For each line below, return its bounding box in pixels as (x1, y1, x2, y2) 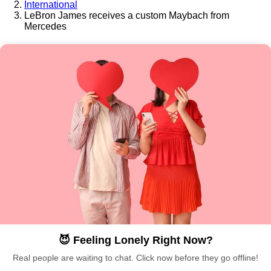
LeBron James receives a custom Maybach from (24, 10, 229, 21)
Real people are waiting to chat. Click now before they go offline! (13, 253, 258, 263)
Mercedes (24, 21, 67, 31)
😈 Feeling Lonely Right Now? (58, 234, 213, 247)
